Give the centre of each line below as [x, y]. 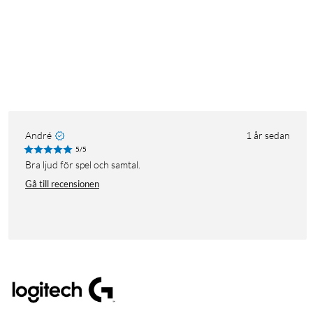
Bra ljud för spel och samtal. [86, 165]
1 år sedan [268, 136]
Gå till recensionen [62, 184]
